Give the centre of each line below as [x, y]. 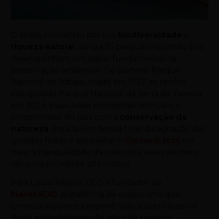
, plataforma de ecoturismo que [119, 195]
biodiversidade [150, 35]
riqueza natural [43, 46]
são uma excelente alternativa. [71, 164]
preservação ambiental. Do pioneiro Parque [96, 70]
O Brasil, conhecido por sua [65, 35]
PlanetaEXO [34, 195]
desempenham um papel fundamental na [94, 58]
